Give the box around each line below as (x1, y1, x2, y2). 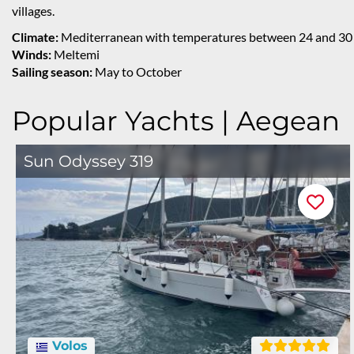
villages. (12, 3, 55, 18)
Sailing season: (12, 64, 92, 79)
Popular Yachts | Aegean (12, 104, 340, 137)
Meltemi (51, 47, 100, 62)
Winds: (12, 47, 51, 62)
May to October (92, 64, 182, 79)
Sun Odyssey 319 (24, 152, 153, 171)
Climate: (12, 29, 58, 44)
